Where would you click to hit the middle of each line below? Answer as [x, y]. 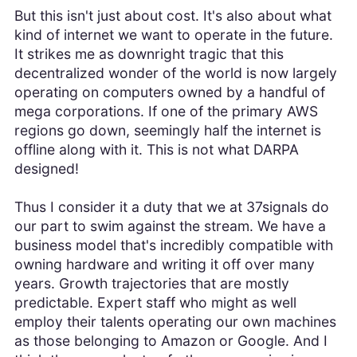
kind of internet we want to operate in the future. [173, 35]
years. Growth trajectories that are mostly [151, 284]
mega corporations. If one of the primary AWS [166, 112]
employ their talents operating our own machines [175, 322]
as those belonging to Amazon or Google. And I [171, 341]
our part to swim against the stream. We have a [170, 226]
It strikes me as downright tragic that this [149, 54]
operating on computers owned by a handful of [169, 92]
